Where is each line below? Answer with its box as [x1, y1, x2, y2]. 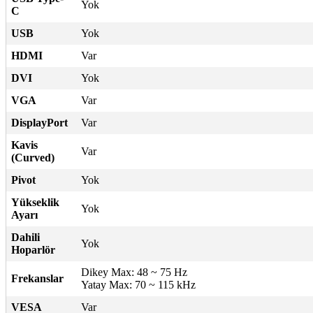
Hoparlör [11, 243, 55, 256]
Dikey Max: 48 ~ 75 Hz [81, 265, 187, 278]
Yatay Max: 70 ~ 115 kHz [81, 278, 196, 291]
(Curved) [11, 151, 54, 163]
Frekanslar [11, 272, 64, 284]
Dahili [11, 231, 40, 243]
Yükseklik [11, 196, 59, 208]
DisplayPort [11, 116, 68, 129]
